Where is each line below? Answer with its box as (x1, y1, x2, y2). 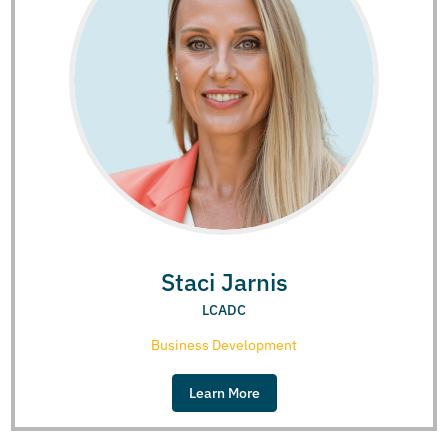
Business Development (151, 335, 297, 354)
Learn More (188, 383, 260, 402)
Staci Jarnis (160, 265, 288, 298)
